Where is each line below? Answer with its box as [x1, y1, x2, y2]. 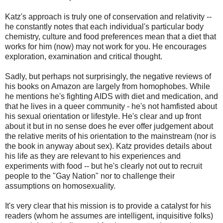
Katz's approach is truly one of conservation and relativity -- [5, 12, 212, 21]
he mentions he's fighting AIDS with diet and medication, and [5, 92, 218, 101]
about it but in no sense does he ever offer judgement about [5, 121, 213, 130]
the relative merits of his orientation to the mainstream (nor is [5, 131, 216, 140]
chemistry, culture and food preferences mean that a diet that [5, 32, 216, 41]
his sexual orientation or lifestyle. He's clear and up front [5, 111, 201, 120]
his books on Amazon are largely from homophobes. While [5, 82, 210, 91]
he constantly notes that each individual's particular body [5, 22, 204, 31]
